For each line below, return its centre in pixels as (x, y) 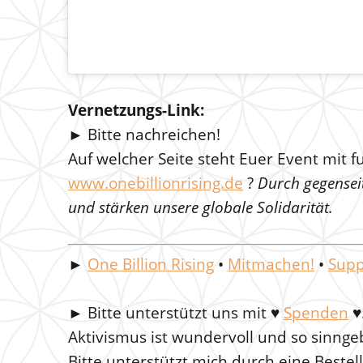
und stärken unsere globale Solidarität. (201, 207)
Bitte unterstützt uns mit (179, 313)
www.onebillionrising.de (156, 183)
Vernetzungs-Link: (136, 110)
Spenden (316, 313)
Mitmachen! (271, 264)
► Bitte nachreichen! (144, 135)
